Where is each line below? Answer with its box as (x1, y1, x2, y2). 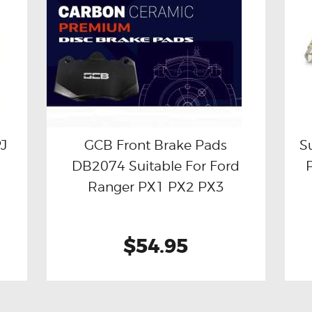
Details (198, 158, 233, 171)
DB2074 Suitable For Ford (72, 157, 240, 173)
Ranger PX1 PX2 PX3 (87, 178, 224, 194)
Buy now (86, 158, 129, 171)
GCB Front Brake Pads (84, 136, 228, 153)
